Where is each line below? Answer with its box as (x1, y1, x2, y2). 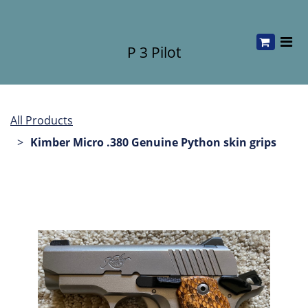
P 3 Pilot (127, 43, 181, 62)
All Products (10, 113, 73, 128)
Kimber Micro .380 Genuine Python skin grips (30, 135, 276, 150)
